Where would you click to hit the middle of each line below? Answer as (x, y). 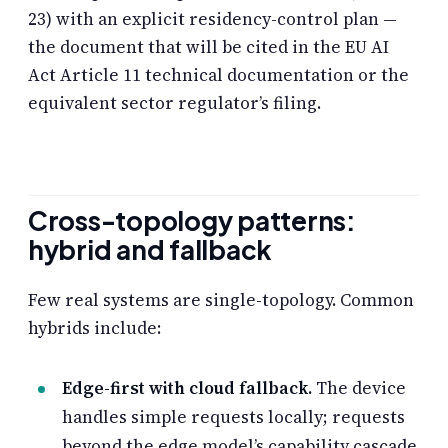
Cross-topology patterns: (192, 221)
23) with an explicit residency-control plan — (212, 18)
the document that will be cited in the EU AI (208, 46)
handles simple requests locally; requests (233, 416)
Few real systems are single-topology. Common (221, 300)
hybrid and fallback (150, 250)
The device (359, 387)
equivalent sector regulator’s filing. (174, 102)
